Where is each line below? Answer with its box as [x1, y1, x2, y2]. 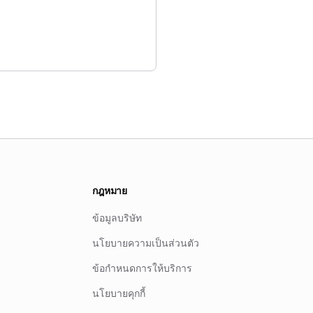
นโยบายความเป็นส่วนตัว [92, 236, 199, 249]
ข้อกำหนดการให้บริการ [92, 261, 192, 275]
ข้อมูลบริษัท [92, 211, 142, 224]
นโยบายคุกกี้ [92, 286, 145, 300]
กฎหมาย [92, 184, 128, 197]
